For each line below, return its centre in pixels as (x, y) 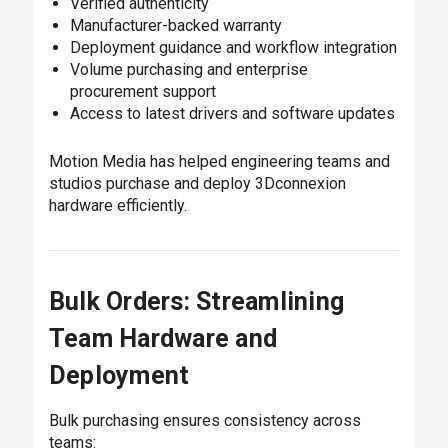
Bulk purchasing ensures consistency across (204, 420)
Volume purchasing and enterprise (188, 69)
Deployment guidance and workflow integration (233, 47)
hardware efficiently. (117, 205)
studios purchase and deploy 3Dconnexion (197, 183)
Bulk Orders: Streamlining (196, 301)
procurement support (142, 91)
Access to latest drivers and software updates (232, 113)
